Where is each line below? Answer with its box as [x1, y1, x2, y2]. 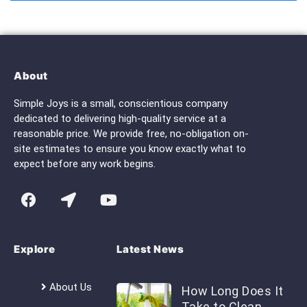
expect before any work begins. [14, 158, 156, 171]
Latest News [116, 243, 184, 256]
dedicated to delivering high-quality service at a [14, 112, 226, 125]
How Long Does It [181, 284, 284, 299]
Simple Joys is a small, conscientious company [14, 97, 228, 110]
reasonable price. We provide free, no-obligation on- [14, 127, 249, 140]
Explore [14, 243, 56, 256]
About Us [49, 281, 92, 294]
